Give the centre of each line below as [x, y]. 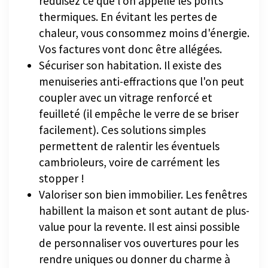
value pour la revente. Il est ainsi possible [139, 226]
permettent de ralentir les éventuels [129, 146]
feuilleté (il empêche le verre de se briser [139, 113]
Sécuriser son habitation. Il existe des [130, 65]
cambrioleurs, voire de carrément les [129, 162]
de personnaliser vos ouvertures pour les [139, 243]
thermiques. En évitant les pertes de [128, 16]
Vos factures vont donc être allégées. [130, 49]
